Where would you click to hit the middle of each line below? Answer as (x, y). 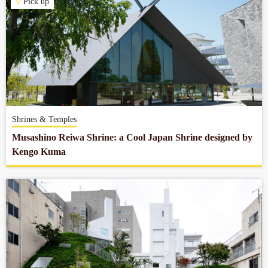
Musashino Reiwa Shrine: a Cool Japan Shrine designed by (132, 137)
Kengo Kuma (39, 152)
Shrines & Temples (44, 119)
